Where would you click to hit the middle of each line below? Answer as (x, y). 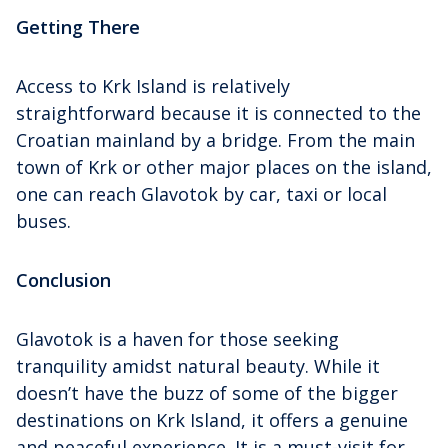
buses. (43, 221)
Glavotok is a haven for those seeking (177, 339)
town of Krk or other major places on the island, (224, 167)
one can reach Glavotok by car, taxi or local (201, 194)
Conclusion (63, 280)
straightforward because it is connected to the (218, 113)
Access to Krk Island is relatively (153, 86)
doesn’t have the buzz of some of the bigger (207, 393)
